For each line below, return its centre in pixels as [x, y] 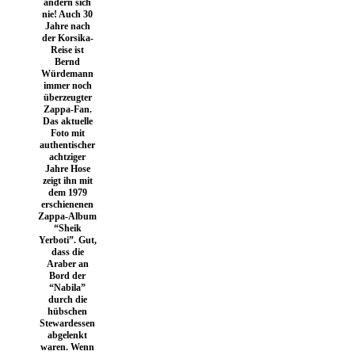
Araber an [67, 263]
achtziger [67, 157]
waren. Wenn [67, 347]
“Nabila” [67, 287]
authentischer [67, 145]
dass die [67, 252]
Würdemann [67, 73]
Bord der [67, 275]
